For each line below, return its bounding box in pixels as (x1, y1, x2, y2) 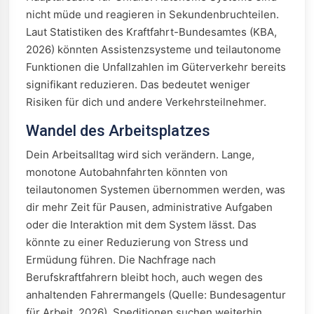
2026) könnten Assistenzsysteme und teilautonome (26, 43, 281, 56)
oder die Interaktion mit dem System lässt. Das (26, 218, 257, 231)
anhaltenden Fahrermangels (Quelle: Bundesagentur (26, 288, 286, 301)
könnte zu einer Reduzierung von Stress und (26, 235, 248, 249)
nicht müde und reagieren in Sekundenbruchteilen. (26, 8, 279, 21)
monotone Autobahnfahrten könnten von (26, 165, 228, 179)
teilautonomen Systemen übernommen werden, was (26, 183, 285, 196)
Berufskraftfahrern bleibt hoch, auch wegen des (26, 271, 263, 284)
